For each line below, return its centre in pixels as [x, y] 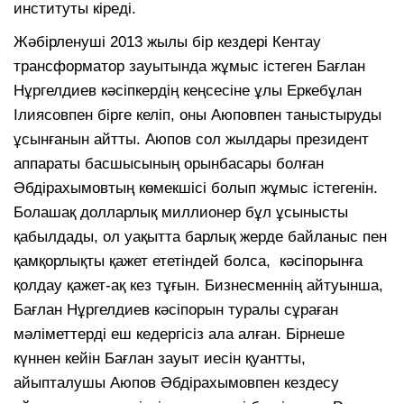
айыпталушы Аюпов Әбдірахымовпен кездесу [176, 382]
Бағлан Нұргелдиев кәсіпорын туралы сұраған [176, 309]
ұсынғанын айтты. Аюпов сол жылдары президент [191, 139]
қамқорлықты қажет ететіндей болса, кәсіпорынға [188, 261]
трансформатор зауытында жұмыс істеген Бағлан [189, 66]
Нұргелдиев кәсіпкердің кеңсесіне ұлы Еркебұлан [188, 90]
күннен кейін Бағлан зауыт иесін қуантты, [160, 358]
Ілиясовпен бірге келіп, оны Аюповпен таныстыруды [197, 115]
